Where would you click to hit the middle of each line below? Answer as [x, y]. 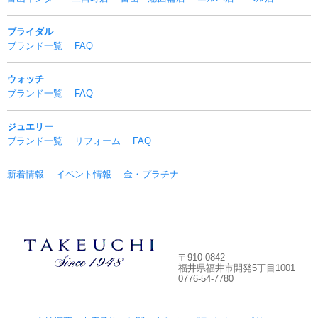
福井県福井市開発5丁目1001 [236, 268]
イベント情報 [84, 174]
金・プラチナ [151, 174]
